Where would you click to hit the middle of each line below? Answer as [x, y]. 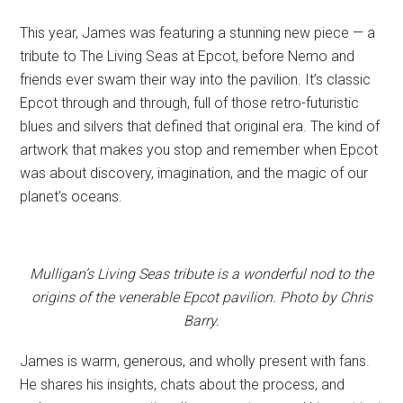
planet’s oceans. [72, 197]
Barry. [201, 321]
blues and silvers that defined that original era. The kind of [200, 127]
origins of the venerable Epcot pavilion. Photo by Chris [201, 298]
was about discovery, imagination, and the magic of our [194, 174]
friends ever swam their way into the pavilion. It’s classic [196, 80]
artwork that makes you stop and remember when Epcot [199, 150]
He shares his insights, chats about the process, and [183, 385]
